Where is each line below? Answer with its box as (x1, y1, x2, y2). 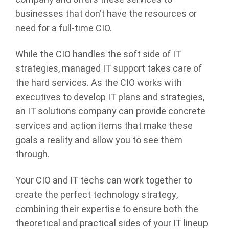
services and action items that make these (15, 119, 193, 133)
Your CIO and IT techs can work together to (15, 174, 192, 188)
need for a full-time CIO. (15, 21, 112, 35)
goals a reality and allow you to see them (15, 133, 182, 147)
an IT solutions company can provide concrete (15, 104, 205, 119)
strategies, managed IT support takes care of (15, 61, 202, 76)
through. (15, 147, 50, 162)
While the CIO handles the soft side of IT (15, 47, 181, 61)
